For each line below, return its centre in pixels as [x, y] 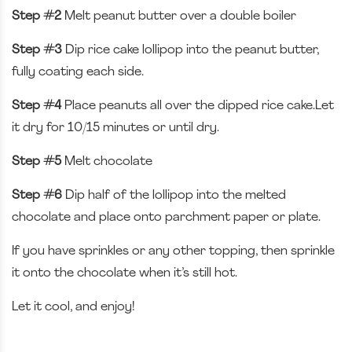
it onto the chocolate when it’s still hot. [125, 273]
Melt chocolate [107, 161]
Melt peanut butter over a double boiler [180, 16]
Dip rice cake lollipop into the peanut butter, [191, 50]
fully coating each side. [78, 72]
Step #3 [37, 50]
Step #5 [37, 161]
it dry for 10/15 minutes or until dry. [115, 128]
